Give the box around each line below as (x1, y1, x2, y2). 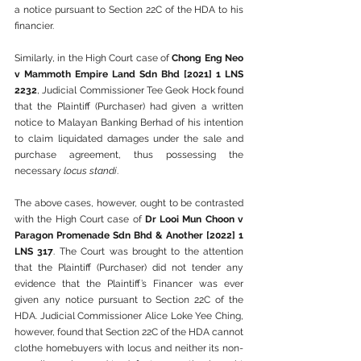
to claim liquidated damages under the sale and (15, 133, 243, 144)
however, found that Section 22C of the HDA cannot (15, 326, 243, 338)
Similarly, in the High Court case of (15, 52, 172, 64)
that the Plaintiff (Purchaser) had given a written (15, 101, 243, 112)
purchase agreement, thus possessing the (15, 149, 243, 160)
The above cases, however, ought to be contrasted (15, 197, 243, 209)
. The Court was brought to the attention (53, 246, 243, 257)
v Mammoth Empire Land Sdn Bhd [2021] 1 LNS (15, 68, 243, 80)
